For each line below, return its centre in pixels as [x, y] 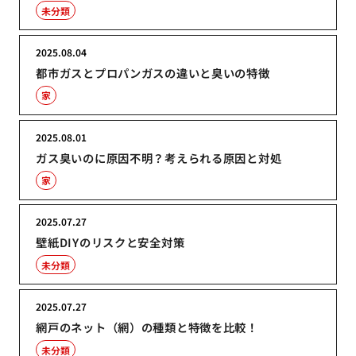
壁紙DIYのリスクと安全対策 [110, 242]
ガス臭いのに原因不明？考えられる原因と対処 [159, 157]
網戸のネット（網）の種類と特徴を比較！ [147, 327]
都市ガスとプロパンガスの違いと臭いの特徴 [153, 72]
